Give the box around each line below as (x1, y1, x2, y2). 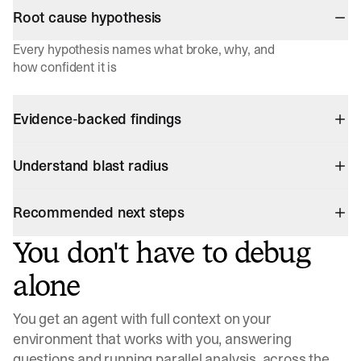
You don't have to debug (13, 233, 311, 273)
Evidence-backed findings (13, 109, 181, 130)
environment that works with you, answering (13, 329, 292, 350)
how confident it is (13, 58, 117, 77)
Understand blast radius (13, 156, 168, 176)
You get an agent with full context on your (13, 309, 272, 330)
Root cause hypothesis (13, 7, 162, 28)
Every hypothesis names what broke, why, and (13, 40, 276, 59)
